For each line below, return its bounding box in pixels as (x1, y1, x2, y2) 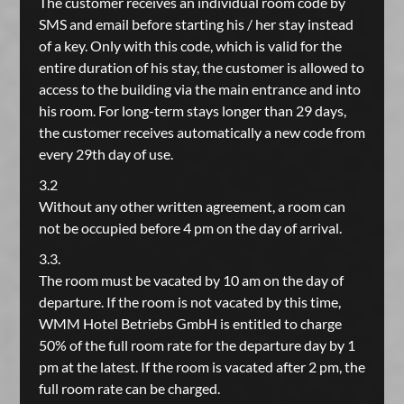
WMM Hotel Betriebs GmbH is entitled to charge (38, 315, 342, 332)
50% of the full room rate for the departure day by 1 (38, 336, 355, 353)
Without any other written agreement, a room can (38, 197, 345, 215)
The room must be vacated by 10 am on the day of (38, 271, 344, 289)
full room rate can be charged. (38, 380, 220, 397)
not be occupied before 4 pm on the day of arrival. (38, 219, 342, 236)
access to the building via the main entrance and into (38, 80, 361, 97)
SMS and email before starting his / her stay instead (38, 15, 353, 32)
